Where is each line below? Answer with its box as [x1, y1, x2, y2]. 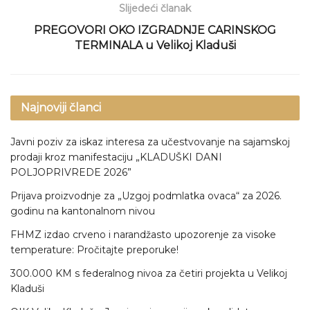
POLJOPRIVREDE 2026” [10, 165, 131, 179]
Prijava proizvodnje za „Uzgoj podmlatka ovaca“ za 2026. [10, 189, 282, 202]
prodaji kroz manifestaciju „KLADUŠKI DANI [10, 150, 222, 163]
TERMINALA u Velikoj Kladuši [74, 38, 236, 52]
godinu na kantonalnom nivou [10, 204, 155, 217]
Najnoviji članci [21, 100, 101, 114]
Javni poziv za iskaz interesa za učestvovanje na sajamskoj [10, 135, 290, 148]
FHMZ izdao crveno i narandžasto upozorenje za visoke [10, 228, 276, 241]
